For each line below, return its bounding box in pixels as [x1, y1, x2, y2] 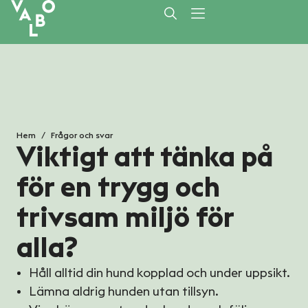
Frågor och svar [51, 131, 113, 140]
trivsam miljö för [16, 205, 234, 232]
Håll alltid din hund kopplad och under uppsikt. [29, 267, 290, 279]
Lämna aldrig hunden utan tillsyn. [29, 285, 219, 298]
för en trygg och [16, 175, 220, 202]
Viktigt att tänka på [16, 144, 274, 172]
